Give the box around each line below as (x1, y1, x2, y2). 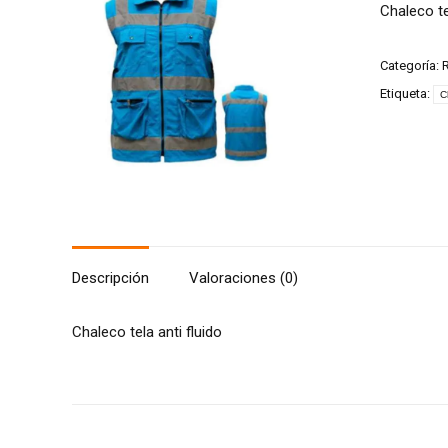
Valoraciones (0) (189, 268, 298, 287)
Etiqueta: (379, 86, 433, 101)
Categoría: (379, 58, 442, 73)
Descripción (72, 268, 149, 287)
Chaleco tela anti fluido (72, 322, 222, 341)
